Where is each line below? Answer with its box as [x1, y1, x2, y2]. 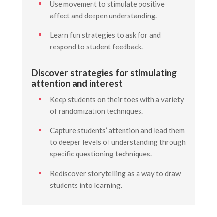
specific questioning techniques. [49, 149, 152, 158]
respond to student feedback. [49, 42, 143, 51]
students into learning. [49, 180, 122, 189]
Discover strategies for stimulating [31, 66, 177, 78]
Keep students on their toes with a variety [49, 94, 184, 104]
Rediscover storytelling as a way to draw [49, 169, 181, 178]
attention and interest [31, 77, 123, 89]
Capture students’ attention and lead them [49, 126, 185, 135]
